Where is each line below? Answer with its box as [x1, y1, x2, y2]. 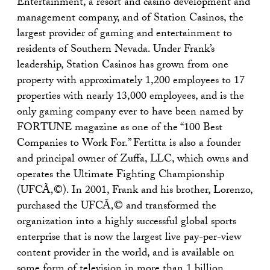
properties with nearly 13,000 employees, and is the [17, 88, 244, 107]
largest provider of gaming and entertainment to [17, 25, 232, 44]
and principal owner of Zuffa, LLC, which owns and [17, 151, 248, 169]
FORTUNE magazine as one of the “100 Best [17, 119, 222, 138]
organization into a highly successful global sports [17, 213, 236, 232]
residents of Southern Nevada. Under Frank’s [17, 41, 215, 60]
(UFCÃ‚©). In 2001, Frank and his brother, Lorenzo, [17, 182, 253, 201]
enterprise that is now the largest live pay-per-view [17, 229, 241, 248]
